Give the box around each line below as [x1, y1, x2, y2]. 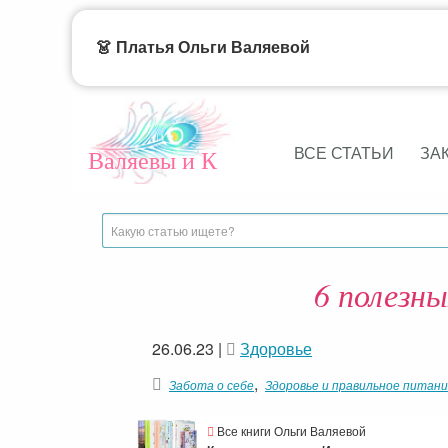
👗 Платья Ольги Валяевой [96, 39, 310, 56]
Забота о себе [169, 376, 254, 393]
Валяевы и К [88, 144, 217, 176]
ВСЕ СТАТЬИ [293, 141, 394, 165]
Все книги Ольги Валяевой [214, 422, 366, 439]
